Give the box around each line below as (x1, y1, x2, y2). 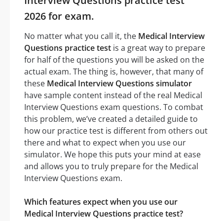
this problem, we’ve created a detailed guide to (24, 113, 198, 124)
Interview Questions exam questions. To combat (24, 101, 203, 112)
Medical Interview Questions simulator (47, 77, 192, 89)
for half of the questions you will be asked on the (24, 54, 204, 65)
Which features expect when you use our (24, 196, 178, 207)
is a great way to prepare (111, 42, 205, 53)
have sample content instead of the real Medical (24, 89, 202, 101)
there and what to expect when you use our (24, 137, 186, 148)
